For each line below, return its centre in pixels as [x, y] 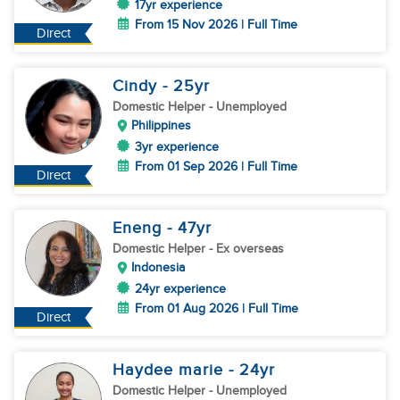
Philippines [161, 125]
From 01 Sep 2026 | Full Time [216, 167]
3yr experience [177, 147]
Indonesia [158, 267]
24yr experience [180, 289]
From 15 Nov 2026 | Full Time [216, 25]
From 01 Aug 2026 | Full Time [217, 308]
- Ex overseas [246, 249]
